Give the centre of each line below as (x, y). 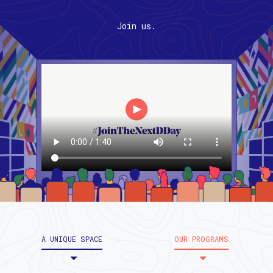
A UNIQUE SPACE (72, 239)
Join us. (136, 26)
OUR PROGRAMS (201, 239)
